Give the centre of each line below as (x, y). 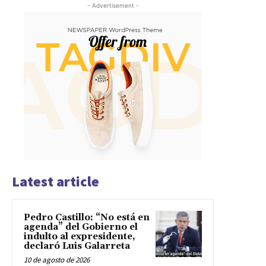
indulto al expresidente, (80, 236)
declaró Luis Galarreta (77, 246)
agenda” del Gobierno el (81, 227)
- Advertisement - (113, 5)
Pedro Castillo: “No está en (87, 217)
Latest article (56, 181)
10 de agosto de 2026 (57, 259)
